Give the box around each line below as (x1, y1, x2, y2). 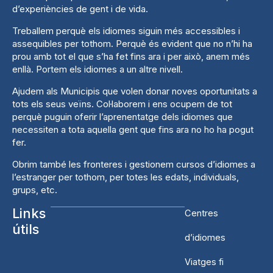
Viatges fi (184, 257, 224, 268)
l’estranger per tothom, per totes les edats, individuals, (12, 171, 239, 183)
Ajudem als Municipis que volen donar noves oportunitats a (12, 85, 257, 97)
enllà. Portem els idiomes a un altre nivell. (12, 63, 183, 76)
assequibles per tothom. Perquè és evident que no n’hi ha (12, 38, 252, 50)
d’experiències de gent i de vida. (12, 3, 148, 15)
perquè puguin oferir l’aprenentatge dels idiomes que (12, 111, 233, 123)
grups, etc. (12, 184, 57, 196)
